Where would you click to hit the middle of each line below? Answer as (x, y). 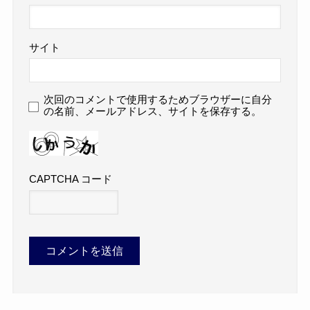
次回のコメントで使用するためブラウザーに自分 (158, 99)
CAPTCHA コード (71, 180)
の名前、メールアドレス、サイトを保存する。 (153, 111)
